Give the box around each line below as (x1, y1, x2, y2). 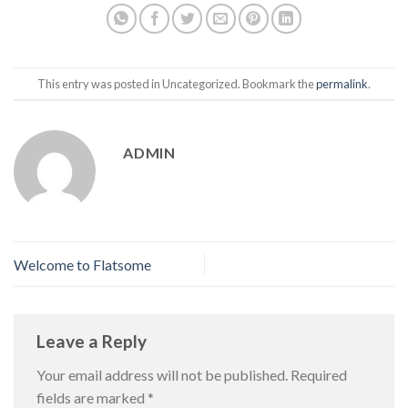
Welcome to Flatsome (14, 255, 151, 273)
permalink (316, 76, 368, 91)
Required (288, 366, 347, 384)
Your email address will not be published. (36, 366, 288, 384)
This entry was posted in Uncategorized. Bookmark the (37, 76, 316, 91)
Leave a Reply (36, 330, 150, 352)
